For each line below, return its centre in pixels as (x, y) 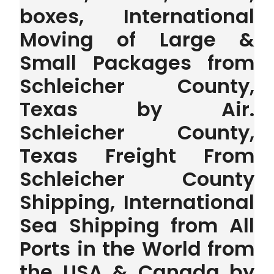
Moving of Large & (137, 40)
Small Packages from (137, 63)
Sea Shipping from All (137, 226)
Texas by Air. (137, 109)
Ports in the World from (137, 249)
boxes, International (137, 17)
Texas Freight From (137, 156)
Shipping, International (137, 202)
